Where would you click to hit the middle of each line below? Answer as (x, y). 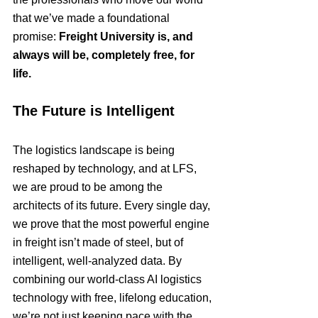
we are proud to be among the (89, 187)
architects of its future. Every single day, (113, 205)
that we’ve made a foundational (93, 18)
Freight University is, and (127, 37)
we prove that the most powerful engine (113, 224)
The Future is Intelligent (94, 111)
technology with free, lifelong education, (114, 298)
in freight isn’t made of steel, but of (99, 242)
